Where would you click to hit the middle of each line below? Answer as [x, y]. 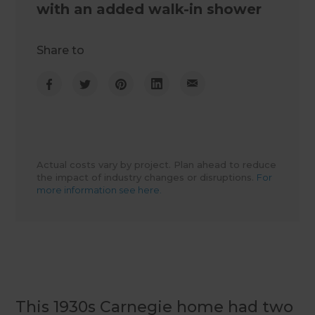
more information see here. [99, 190]
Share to [61, 51]
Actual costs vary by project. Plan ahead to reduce [157, 165]
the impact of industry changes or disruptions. [147, 178]
